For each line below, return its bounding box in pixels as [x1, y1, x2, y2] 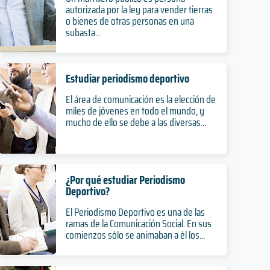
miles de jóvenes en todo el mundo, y [65, 102, 204, 119]
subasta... [65, 24, 101, 41]
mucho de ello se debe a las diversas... [65, 114, 206, 131]
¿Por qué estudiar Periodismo [65, 171, 185, 189]
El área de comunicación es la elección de [65, 91, 216, 108]
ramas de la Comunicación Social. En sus [65, 215, 212, 232]
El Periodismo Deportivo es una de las [65, 204, 205, 221]
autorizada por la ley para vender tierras [65, 1, 213, 18]
